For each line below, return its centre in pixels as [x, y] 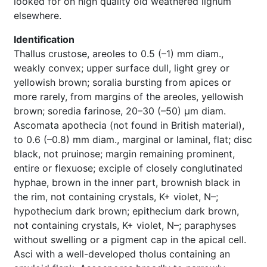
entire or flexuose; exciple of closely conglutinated [128, 168]
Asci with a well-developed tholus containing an [122, 254]
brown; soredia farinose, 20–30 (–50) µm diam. [120, 111]
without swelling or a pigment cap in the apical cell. [130, 240]
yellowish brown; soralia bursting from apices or [122, 82]
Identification [44, 39]
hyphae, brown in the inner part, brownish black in [127, 182]
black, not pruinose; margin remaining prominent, [124, 154]
